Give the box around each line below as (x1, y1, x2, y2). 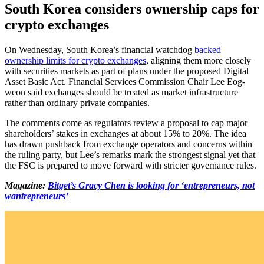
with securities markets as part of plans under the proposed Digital (5, 65, 249, 76)
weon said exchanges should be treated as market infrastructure (5, 87, 238, 97)
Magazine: (5, 180, 48, 190)
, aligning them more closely (146, 55, 251, 65)
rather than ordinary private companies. (5, 97, 150, 108)
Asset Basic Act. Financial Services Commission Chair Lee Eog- (5, 76, 245, 87)
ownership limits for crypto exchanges (5, 55, 146, 65)
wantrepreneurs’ (5, 190, 68, 201)
